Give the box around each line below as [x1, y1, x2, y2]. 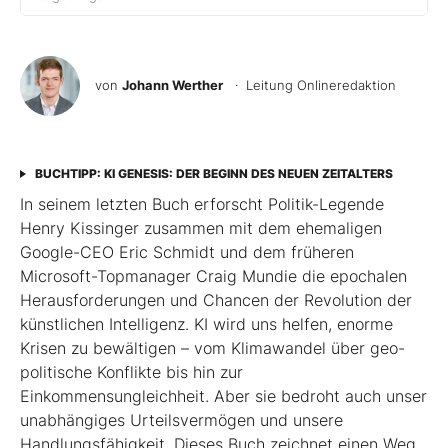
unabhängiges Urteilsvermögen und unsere [20, 409, 343, 430]
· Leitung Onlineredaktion [227, 76, 396, 93]
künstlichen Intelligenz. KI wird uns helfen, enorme [20, 313, 393, 334]
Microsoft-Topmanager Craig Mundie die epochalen [20, 265, 407, 286]
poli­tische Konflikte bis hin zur [20, 361, 243, 382]
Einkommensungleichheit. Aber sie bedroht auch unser [20, 385, 427, 406]
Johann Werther [122, 76, 223, 93]
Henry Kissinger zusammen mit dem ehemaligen [20, 217, 382, 238]
